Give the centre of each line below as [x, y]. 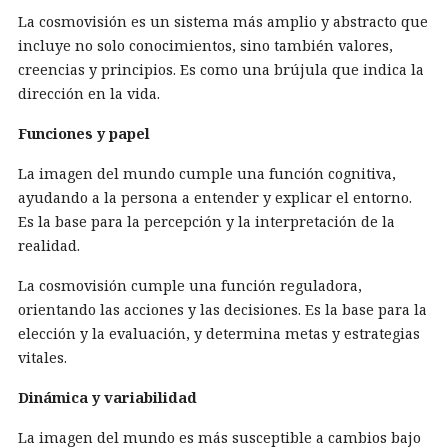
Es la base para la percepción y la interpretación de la [206, 221]
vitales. [42, 357]
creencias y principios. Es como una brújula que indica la [221, 69]
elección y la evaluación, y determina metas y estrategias [219, 333]
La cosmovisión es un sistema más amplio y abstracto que [223, 21]
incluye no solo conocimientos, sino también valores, [205, 45]
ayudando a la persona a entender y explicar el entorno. [215, 197]
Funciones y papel [84, 133]
